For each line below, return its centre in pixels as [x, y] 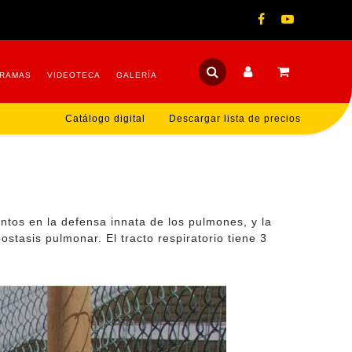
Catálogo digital [105, 119]
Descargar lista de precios [235, 119]
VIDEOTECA [74, 75]
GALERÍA [137, 75]
